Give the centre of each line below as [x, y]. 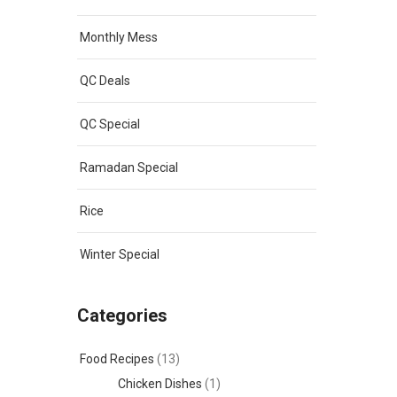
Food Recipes [117, 359]
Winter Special [120, 254]
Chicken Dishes [160, 384]
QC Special [110, 124]
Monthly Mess [119, 37]
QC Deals [105, 81]
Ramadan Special [129, 167]
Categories [122, 315]
